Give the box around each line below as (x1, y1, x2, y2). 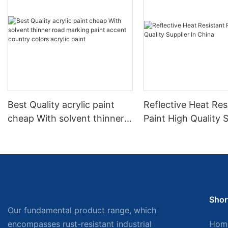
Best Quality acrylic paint (8, 99, 115, 110)
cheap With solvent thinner (8, 113, 124, 124)
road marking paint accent (8, 127, 122, 138)
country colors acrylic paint (8, 140, 125, 152)
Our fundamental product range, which (8, 205, 156, 216)
